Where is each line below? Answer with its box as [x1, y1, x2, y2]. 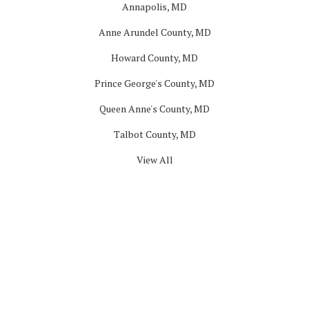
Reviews [137, 286, 172, 299]
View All [136, 153, 173, 166]
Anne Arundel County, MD [98, 26, 211, 39]
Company [134, 184, 175, 197]
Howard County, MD [111, 51, 198, 64]
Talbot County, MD [113, 128, 196, 141]
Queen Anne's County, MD [99, 102, 210, 115]
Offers [141, 261, 168, 274]
